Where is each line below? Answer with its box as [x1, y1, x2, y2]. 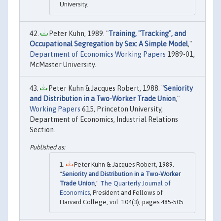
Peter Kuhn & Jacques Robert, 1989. [73, 160, 174, 168]
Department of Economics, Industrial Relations [30, 115, 178, 123]
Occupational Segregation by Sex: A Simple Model [30, 39, 188, 48]
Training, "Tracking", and [109, 29, 186, 37]
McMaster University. [30, 60, 96, 69]
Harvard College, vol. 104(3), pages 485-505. [60, 198, 185, 206]
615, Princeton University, [80, 105, 163, 113]
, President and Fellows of [90, 188, 163, 196]
